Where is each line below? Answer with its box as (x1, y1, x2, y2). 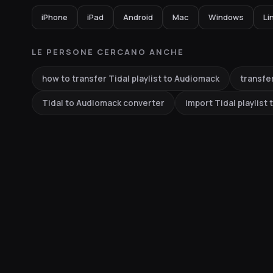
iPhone (41, 12, 68, 23)
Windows (208, 12, 244, 23)
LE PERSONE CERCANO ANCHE (32, 46, 184, 57)
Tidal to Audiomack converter (42, 97, 165, 108)
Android (123, 12, 153, 23)
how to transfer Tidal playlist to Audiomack (42, 73, 219, 84)
